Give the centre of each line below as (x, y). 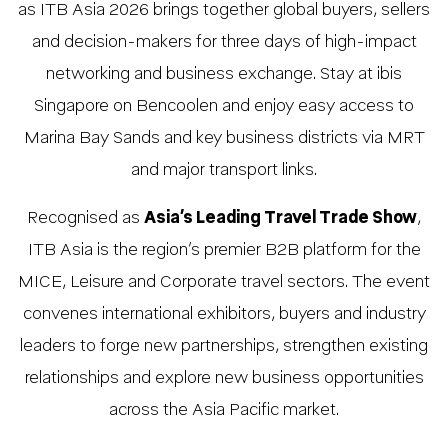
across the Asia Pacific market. (224, 410)
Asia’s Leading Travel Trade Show (280, 218)
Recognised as (85, 218)
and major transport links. (224, 170)
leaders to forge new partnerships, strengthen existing (224, 346)
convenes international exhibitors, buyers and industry (224, 314)
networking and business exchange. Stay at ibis (224, 74)
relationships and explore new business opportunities (224, 378)
